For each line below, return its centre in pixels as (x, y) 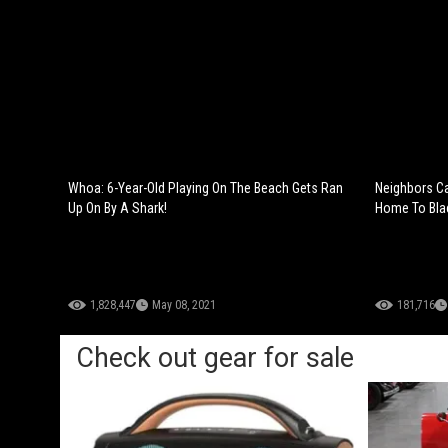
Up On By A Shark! (117, 208)
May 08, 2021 (184, 305)
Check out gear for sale (215, 358)
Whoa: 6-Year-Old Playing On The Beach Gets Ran (205, 188)
